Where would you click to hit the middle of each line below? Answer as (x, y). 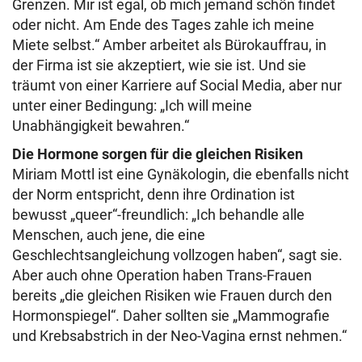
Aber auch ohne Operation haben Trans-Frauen (162, 275)
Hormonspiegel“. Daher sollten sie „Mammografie (171, 316)
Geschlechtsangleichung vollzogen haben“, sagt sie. (177, 255)
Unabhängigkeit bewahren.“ (101, 126)
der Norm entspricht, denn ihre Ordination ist (154, 194)
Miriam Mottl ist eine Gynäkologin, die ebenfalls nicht (181, 174)
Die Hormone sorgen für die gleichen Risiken (158, 154)
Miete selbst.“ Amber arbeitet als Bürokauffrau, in (169, 45)
